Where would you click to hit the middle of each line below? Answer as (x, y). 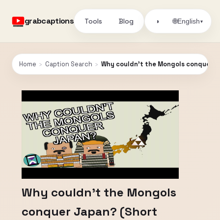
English (189, 21)
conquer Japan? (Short (89, 211)
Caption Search (69, 64)
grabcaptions (49, 21)
